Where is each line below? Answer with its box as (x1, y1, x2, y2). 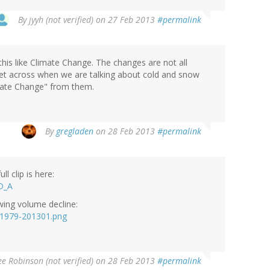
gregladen (56, 125, 93, 137)
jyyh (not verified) (29, 14, 93, 26)
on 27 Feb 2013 (93, 14, 157, 26)
